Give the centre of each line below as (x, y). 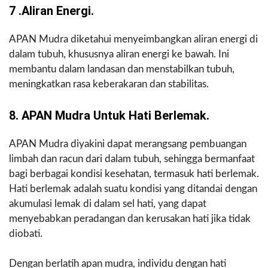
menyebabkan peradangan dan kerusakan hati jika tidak (130, 218)
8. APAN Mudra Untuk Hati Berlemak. (109, 115)
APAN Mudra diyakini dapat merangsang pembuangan (128, 144)
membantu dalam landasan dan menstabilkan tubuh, (122, 69)
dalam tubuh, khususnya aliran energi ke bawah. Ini (119, 54)
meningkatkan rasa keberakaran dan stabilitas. (109, 84)
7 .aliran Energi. (51, 10)
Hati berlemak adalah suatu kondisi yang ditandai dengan (133, 188)
